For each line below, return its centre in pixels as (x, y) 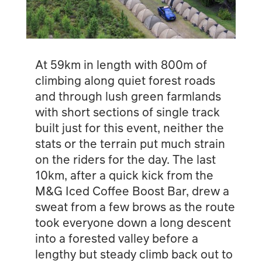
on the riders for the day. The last (125, 159)
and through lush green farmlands (128, 96)
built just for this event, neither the (129, 127)
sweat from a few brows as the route (135, 206)
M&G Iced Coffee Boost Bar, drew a (132, 190)
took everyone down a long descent (133, 222)
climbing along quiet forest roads (125, 80)
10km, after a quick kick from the (124, 175)
